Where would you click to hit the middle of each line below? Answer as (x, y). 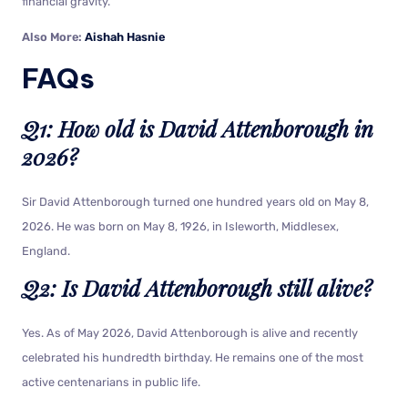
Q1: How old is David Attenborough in (198, 128)
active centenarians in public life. (111, 382)
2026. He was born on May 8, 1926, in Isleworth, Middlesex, (180, 226)
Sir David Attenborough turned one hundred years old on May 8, (195, 201)
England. (46, 250)
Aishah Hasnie (125, 36)
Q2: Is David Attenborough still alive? (197, 287)
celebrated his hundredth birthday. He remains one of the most (193, 357)
